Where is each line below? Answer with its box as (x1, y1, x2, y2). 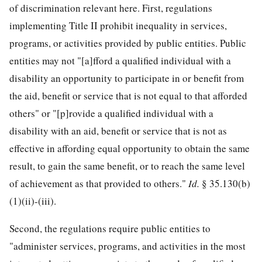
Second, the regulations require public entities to (9, 222, 211, 236)
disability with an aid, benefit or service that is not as (9, 124, 227, 138)
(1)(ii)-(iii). (9, 194, 56, 208)
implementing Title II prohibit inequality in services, (9, 19, 227, 33)
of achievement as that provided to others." (9, 177, 188, 191)
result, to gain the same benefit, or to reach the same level (9, 159, 245, 173)
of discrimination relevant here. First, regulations (9, 1, 212, 15)
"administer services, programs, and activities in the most (9, 239, 246, 253)
